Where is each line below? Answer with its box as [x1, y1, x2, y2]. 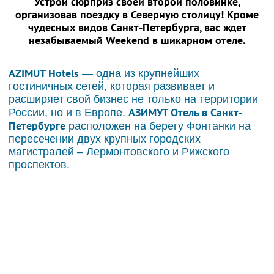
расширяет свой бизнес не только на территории [9, 92, 258, 105]
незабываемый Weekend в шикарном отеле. [29, 32, 245, 47]
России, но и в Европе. [9, 106, 128, 119]
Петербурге [9, 118, 65, 133]
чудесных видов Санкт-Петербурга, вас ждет [28, 20, 246, 34]
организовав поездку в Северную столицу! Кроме [15, 7, 259, 21]
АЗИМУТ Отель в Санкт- [128, 105, 242, 119]
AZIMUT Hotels [9, 65, 79, 80]
